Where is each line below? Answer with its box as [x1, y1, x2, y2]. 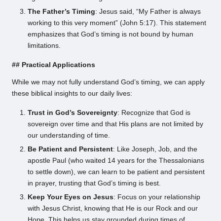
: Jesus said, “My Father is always [95, 7, 201, 15]
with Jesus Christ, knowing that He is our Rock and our [28, 204, 198, 212]
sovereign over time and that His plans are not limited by [28, 120, 203, 128]
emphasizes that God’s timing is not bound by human [28, 30, 193, 38]
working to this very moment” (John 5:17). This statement [28, 19, 206, 27]
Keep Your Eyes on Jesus [28, 193, 113, 201]
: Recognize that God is [117, 109, 190, 116]
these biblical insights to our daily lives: [12, 89, 132, 97]
